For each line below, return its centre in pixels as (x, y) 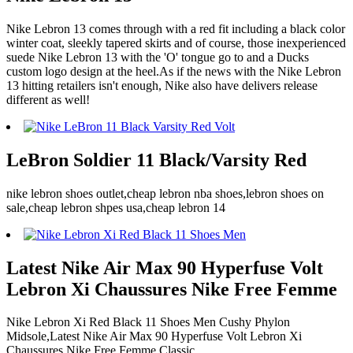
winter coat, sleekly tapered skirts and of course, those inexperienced (176, 43)
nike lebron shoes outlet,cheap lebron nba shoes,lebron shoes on (165, 193)
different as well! (48, 99)
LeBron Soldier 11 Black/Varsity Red (156, 160)
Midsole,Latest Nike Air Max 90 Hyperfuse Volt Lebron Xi (154, 336)
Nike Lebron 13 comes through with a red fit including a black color (176, 28)
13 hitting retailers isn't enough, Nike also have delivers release (162, 85)
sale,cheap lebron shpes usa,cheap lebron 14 (116, 207)
